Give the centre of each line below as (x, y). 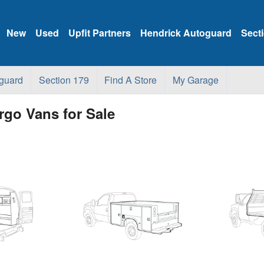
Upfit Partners (100, 33)
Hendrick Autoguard (186, 33)
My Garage (195, 80)
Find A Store (131, 80)
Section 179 (64, 80)
